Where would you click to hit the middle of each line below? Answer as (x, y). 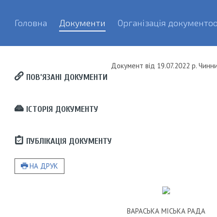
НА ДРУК (44, 166)
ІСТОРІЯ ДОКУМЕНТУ (61, 109)
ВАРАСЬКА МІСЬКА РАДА (166, 211)
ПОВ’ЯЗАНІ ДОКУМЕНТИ (65, 77)
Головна (31, 23)
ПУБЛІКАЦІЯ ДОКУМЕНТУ (68, 141)
